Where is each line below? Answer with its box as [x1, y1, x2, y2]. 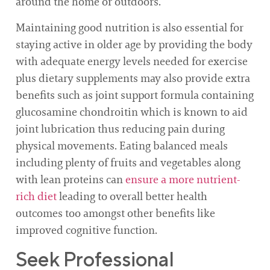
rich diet [16, 189, 57, 204]
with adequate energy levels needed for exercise [16, 54, 248, 69]
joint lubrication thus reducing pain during [16, 121, 225, 136]
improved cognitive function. [16, 222, 157, 237]
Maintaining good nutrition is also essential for [16, 20, 243, 35]
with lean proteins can [16, 172, 125, 187]
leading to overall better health [57, 189, 207, 204]
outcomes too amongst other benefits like [16, 206, 215, 221]
